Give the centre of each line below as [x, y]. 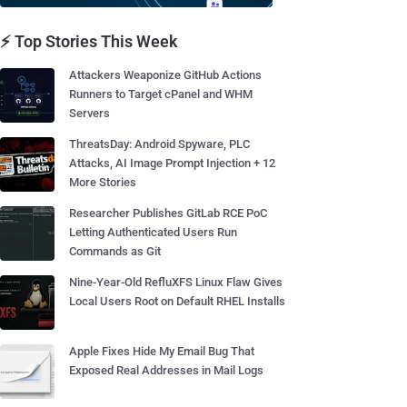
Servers [89, 113]
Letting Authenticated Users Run [153, 232]
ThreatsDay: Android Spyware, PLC [159, 144]
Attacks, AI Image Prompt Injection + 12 [172, 163]
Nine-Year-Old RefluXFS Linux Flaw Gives [176, 282]
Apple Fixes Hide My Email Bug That [162, 351]
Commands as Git [115, 251]
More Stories [103, 182]
